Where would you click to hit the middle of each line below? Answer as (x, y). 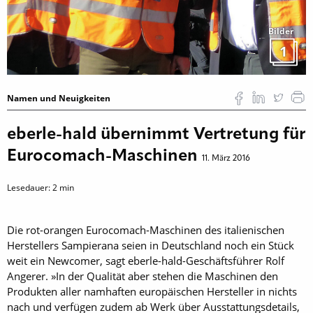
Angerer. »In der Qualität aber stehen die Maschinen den (143, 276)
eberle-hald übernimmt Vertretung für (156, 134)
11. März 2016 (226, 158)
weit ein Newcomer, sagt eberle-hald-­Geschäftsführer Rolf (146, 260)
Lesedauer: (30, 187)
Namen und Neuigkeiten (59, 98)
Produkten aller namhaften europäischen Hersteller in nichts (152, 291)
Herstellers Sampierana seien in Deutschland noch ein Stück (151, 245)
